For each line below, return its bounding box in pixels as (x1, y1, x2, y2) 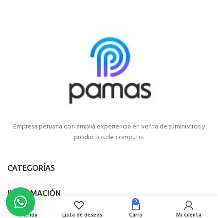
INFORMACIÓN (7, 188, 61, 198)
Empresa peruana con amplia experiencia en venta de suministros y (13, 121, 205, 132)
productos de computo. (74, 131, 144, 143)
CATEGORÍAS (7, 163, 55, 172)
